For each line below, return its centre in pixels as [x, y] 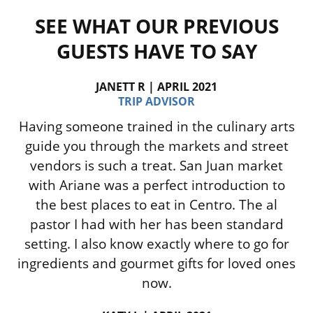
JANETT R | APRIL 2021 [156, 86]
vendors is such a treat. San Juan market [156, 166]
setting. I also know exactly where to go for [156, 244]
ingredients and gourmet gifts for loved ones [156, 264]
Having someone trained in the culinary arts [156, 127]
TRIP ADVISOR [156, 101]
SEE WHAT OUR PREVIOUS [156, 26]
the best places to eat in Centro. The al [156, 205]
